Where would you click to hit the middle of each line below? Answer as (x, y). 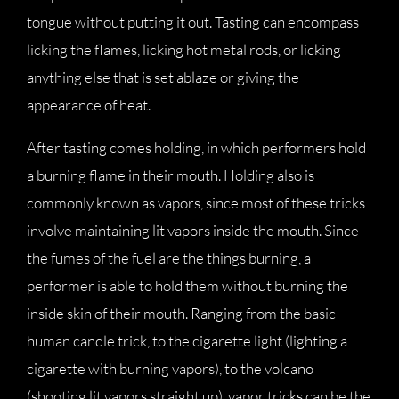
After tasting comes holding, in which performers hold (196, 147)
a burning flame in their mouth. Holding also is (171, 175)
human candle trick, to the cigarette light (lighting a (187, 341)
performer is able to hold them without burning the (187, 285)
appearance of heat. (89, 105)
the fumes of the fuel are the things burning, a (169, 258)
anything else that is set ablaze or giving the (163, 77)
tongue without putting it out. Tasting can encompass (193, 22)
